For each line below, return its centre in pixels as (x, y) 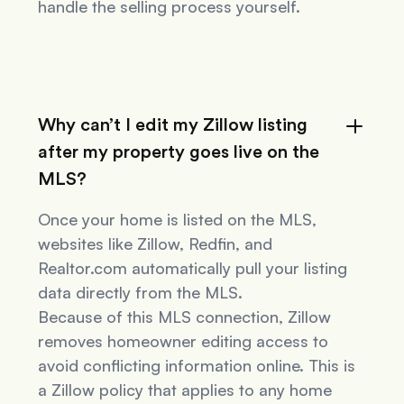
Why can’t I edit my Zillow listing (173, 126)
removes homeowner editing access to (184, 341)
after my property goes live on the (179, 153)
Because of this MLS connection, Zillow (185, 317)
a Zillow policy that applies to (149, 390)
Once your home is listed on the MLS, (178, 220)
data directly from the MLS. (141, 293)
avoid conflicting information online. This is (197, 366)
